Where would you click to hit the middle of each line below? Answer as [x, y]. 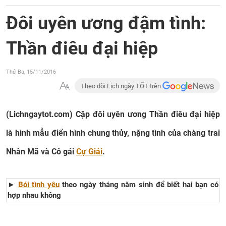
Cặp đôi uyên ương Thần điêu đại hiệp [148, 114]
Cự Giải [89, 152]
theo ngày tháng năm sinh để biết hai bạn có [139, 185]
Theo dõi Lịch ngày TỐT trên [122, 86]
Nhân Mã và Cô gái [41, 152]
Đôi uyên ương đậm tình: [106, 23]
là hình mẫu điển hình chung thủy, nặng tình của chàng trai [113, 133]
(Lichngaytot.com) [41, 114]
